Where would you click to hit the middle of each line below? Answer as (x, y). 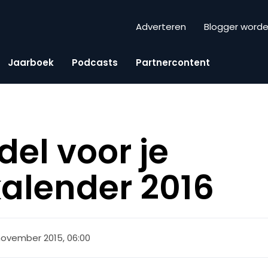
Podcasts (95, 62)
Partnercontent (173, 62)
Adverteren (161, 27)
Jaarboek (31, 62)
